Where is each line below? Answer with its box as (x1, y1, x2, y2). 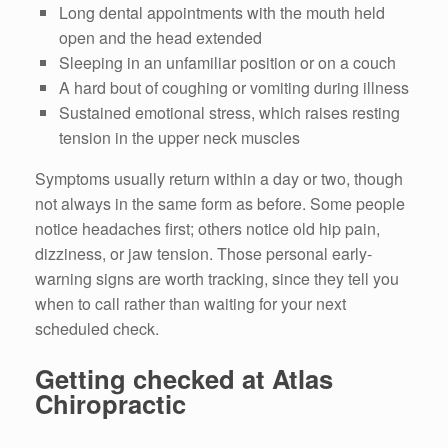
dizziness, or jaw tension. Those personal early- (35, 241, 372, 265)
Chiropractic (35, 385, 186, 423)
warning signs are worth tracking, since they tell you (35, 266, 399, 290)
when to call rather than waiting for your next (35, 291, 346, 315)
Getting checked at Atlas (35, 360, 333, 398)
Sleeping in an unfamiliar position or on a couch (59, 50, 396, 74)
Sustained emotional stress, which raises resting (59, 100, 400, 124)
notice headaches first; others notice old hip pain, (35, 216, 380, 240)
